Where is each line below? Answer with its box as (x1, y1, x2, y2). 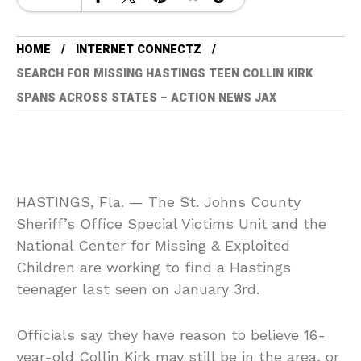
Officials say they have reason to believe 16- (16, 326, 326, 343)
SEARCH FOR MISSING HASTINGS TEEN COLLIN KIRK (16, 65, 313, 82)
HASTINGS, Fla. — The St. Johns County (16, 193, 301, 210)
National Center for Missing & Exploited (16, 237, 290, 254)
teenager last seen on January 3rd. (16, 280, 259, 297)
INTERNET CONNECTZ (76, 41, 201, 58)
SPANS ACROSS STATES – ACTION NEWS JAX (16, 89, 276, 106)
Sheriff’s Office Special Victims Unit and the (16, 215, 326, 232)
